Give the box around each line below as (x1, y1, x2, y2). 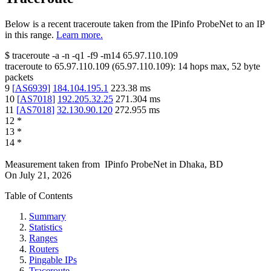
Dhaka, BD (179, 159, 223, 170)
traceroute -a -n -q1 (12, 50, 85, 61)
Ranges (29, 233, 57, 244)
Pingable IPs (29, 255, 77, 266)
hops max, (188, 61, 232, 72)
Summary (29, 211, 66, 222)
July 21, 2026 (19, 170, 71, 181)
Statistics (29, 222, 62, 233)
